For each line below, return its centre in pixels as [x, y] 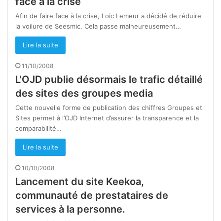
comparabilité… [38, 129]
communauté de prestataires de [92, 196]
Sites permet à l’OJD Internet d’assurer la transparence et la [107, 118]
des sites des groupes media [84, 93]
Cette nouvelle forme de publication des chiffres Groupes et [109, 108]
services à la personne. [70, 209]
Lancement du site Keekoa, [80, 182]
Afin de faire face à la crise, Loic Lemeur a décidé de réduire [108, 16]
